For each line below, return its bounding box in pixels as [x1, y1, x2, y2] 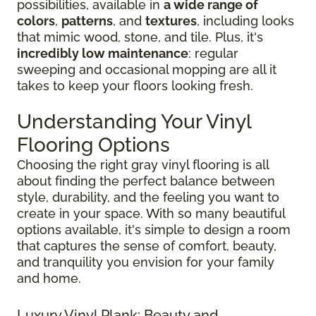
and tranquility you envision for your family [17, 254, 274, 269]
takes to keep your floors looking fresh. [17, 78, 253, 93]
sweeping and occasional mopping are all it [17, 61, 276, 77]
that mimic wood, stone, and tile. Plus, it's [17, 29, 263, 44]
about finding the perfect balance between [17, 173, 275, 188]
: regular [188, 45, 238, 61]
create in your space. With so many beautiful [17, 205, 285, 221]
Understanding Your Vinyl [17, 109, 251, 133]
